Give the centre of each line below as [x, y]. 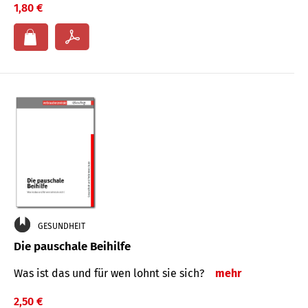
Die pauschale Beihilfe [72, 246]
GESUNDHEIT [62, 226]
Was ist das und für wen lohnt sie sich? [112, 273]
